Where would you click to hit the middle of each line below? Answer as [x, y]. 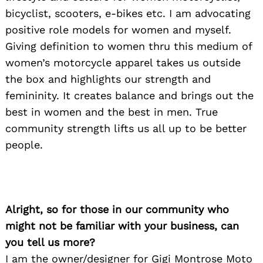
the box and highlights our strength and [108, 79]
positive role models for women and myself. [118, 29]
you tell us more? [50, 242]
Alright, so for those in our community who [117, 209]
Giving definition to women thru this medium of [129, 46]
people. [24, 144]
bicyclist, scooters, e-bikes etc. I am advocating [128, 13]
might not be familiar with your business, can [122, 225]
